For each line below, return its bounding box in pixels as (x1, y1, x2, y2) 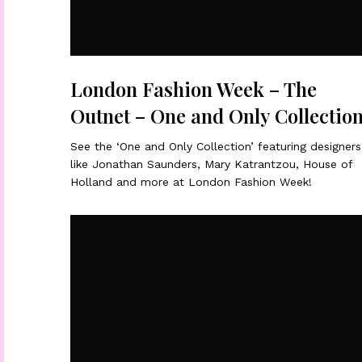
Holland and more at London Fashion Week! (70, 175, 313, 188)
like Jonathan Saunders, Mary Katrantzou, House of (70, 158, 353, 170)
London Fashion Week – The (70, 76, 317, 102)
